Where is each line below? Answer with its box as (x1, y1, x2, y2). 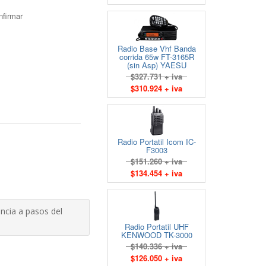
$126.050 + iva (131, 252, 182, 264)
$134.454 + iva (131, 167, 182, 179)
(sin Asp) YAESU (126, 59, 186, 71)
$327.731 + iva (126, 71, 187, 82)
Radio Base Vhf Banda (117, 43, 196, 54)
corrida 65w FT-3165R (119, 51, 194, 62)
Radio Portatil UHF (124, 221, 189, 232)
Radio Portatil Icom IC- (117, 136, 196, 147)
